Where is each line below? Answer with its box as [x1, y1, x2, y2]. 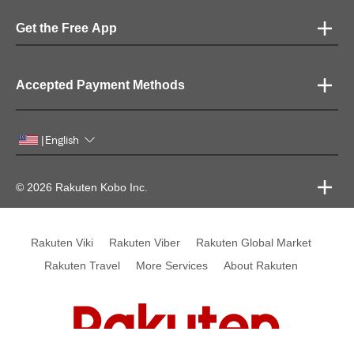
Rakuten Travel [43, 258, 120, 272]
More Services [135, 258, 208, 272]
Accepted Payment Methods [16, 77, 185, 92]
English [45, 133, 79, 147]
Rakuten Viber [108, 235, 180, 249]
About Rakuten [223, 258, 298, 272]
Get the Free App [16, 21, 117, 35]
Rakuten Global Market [195, 235, 311, 249]
